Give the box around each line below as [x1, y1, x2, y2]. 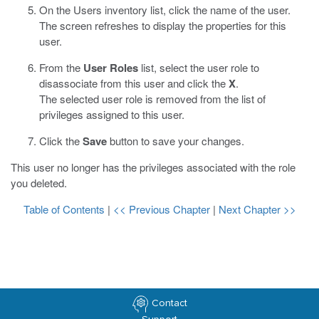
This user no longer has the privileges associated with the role [11, 159, 296, 174]
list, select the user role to [138, 60, 259, 75]
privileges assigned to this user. [39, 107, 184, 122]
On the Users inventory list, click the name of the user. [39, 2, 291, 17]
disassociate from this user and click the [39, 75, 229, 90]
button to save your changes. [107, 133, 244, 148]
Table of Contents [23, 202, 108, 216]
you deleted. [11, 175, 67, 190]
